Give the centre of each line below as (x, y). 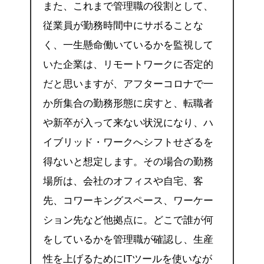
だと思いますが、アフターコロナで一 (128, 84)
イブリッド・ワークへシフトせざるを (128, 143)
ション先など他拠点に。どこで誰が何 (128, 220)
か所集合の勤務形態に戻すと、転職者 (128, 104)
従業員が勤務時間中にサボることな (123, 26)
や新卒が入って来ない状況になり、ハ (128, 123)
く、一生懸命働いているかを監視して (128, 45)
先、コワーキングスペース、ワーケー (128, 201)
